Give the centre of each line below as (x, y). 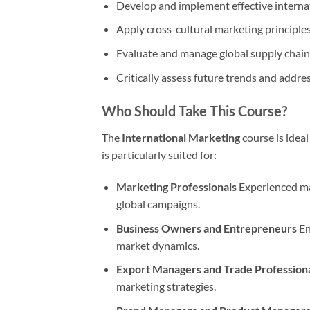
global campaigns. (158, 204)
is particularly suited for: (159, 155)
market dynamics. (157, 245)
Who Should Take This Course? (194, 111)
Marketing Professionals (176, 187)
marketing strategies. (166, 286)
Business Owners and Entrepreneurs (206, 228)
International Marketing (181, 138)
